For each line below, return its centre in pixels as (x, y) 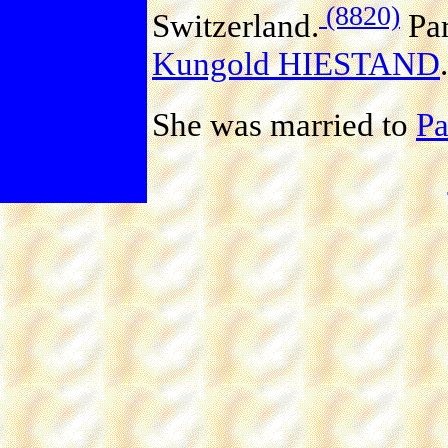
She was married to (284, 124)
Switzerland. (235, 25)
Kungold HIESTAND (296, 63)
